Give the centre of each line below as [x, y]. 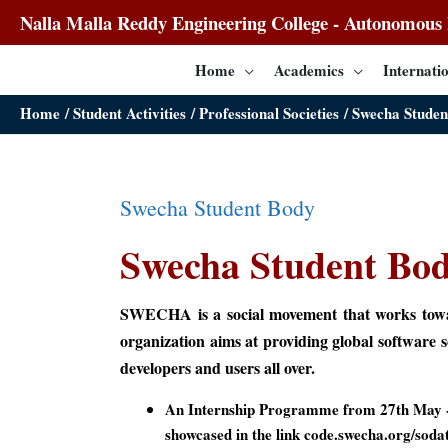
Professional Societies [269, 113]
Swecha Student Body [217, 207]
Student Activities [129, 113]
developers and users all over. [217, 367]
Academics [309, 70]
